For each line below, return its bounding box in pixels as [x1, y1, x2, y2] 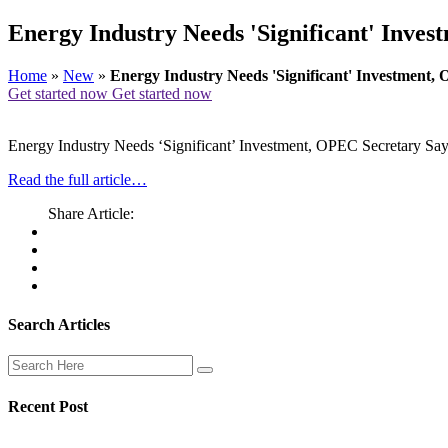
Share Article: [48, 204, 134, 222]
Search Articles [8, 316, 110, 334]
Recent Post [8, 397, 88, 415]
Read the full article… [8, 170, 147, 188]
